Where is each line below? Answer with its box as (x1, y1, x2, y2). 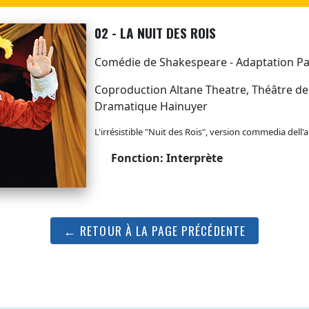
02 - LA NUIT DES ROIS (94, 23, 219, 43)
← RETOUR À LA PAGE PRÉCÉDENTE (63, 221, 246, 240)
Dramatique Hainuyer (94, 99, 208, 114)
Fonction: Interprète (108, 150, 223, 166)
